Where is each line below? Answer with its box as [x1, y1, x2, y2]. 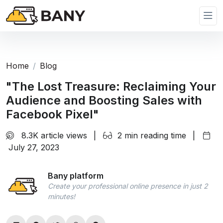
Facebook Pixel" [6, 107, 99, 121]
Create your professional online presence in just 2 [48, 181, 208, 190]
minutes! [48, 192, 75, 201]
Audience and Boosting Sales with [6, 93, 202, 108]
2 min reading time [112, 130, 189, 140]
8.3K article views [16, 130, 90, 140]
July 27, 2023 [6, 142, 59, 152]
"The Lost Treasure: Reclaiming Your [6, 79, 216, 94]
